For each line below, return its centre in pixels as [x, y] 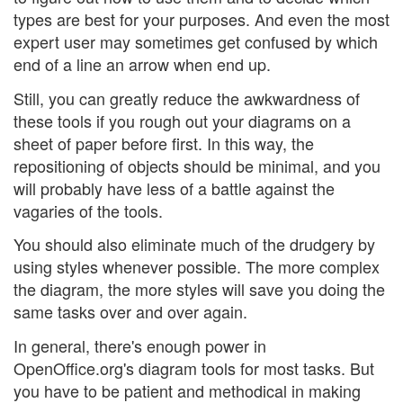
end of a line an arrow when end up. [142, 64]
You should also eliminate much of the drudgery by [194, 244]
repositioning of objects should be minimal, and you [197, 165]
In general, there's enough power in [140, 345]
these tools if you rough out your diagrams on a [182, 120]
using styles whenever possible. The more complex [197, 267]
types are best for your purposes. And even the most [201, 19]
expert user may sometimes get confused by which [196, 42]
